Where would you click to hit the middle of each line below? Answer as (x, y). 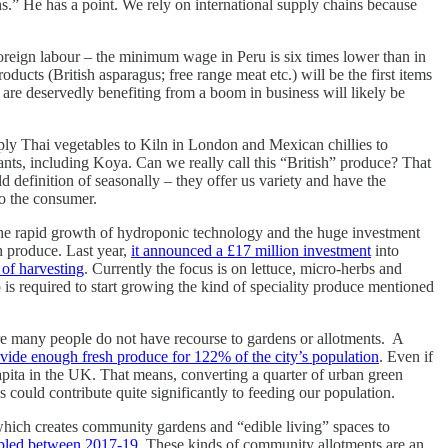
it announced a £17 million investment (251, 250)
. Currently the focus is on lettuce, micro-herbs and (243, 268)
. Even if (406, 356)
